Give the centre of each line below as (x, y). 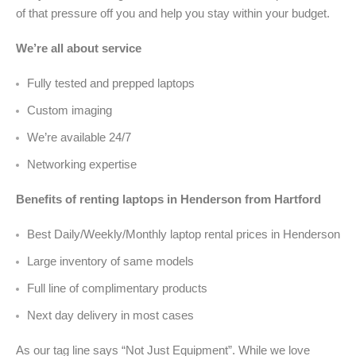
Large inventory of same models (110, 261)
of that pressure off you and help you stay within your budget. (173, 14)
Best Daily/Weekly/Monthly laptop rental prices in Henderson (184, 234)
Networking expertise (82, 164)
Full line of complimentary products (117, 288)
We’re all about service (79, 48)
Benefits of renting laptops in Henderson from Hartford (168, 199)
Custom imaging (70, 110)
